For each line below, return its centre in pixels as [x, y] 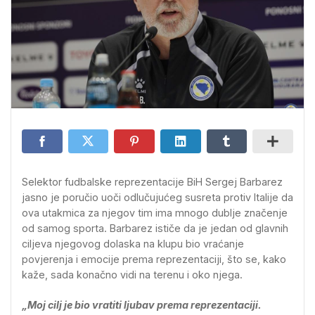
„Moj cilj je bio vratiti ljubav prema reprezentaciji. [142, 305]
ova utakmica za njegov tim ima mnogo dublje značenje [155, 213]
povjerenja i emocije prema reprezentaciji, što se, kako [154, 259]
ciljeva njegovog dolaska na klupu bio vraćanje [133, 244]
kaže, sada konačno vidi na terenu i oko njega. [132, 275]
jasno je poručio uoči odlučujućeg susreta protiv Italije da [157, 197]
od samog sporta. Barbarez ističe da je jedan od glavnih [155, 228]
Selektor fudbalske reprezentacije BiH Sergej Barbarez [152, 182]
